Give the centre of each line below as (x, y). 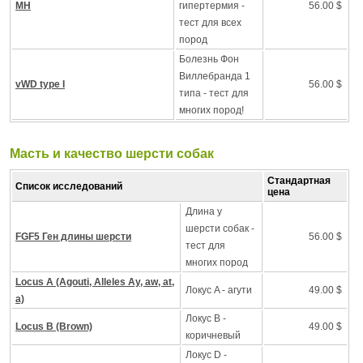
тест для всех (210, 23)
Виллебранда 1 (215, 76)
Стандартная (299, 181)
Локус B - (206, 318)
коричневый (213, 335)
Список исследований (69, 186)
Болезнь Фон (209, 59)
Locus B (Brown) (54, 327)
